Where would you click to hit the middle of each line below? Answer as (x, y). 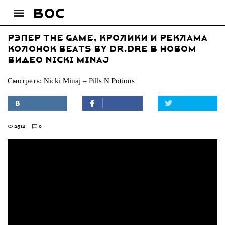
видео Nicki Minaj (59, 60)
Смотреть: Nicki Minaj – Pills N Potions (71, 81)
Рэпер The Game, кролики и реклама (107, 38)
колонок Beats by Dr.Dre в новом (102, 49)
